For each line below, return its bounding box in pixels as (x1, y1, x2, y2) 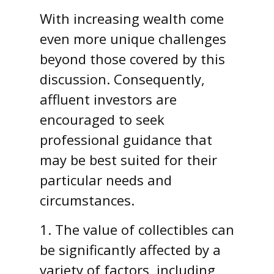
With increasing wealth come (40, 9, 224, 28)
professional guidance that (40, 130, 212, 149)
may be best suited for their (40, 150, 217, 169)
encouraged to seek (40, 109, 165, 128)
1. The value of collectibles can (40, 220, 234, 239)
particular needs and (40, 170, 172, 189)
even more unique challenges (40, 29, 226, 48)
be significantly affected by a (40, 240, 221, 259)
